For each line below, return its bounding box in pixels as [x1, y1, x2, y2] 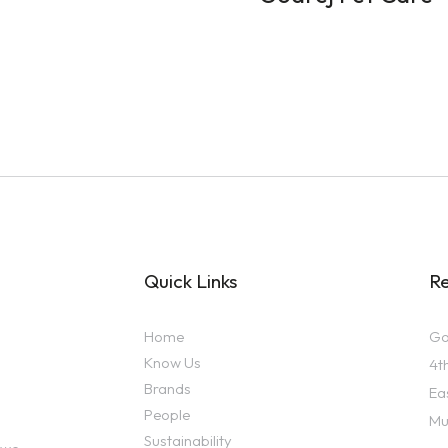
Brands [144, 378, 191, 398]
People [144, 404, 190, 424]
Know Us [144, 352, 201, 372]
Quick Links [144, 268, 237, 293]
